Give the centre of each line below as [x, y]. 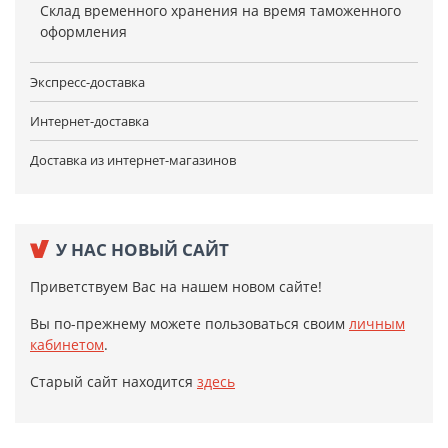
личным [377, 324]
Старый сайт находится [113, 382]
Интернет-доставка [89, 121]
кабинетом [67, 345]
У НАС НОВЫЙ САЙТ [142, 250]
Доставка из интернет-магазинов [133, 160]
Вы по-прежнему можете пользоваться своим [189, 324]
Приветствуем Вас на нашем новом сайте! [176, 287]
